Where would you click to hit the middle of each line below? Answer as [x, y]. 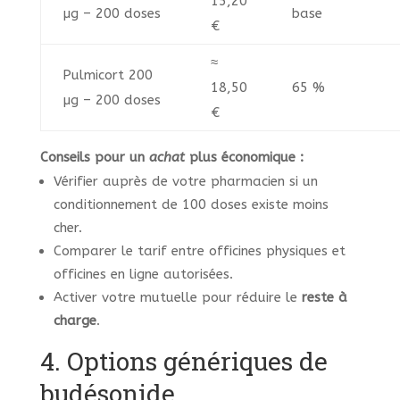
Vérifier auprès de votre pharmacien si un [185, 182]
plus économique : [244, 158]
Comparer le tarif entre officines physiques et [199, 251]
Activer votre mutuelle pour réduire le [177, 298]
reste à [324, 298]
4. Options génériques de [183, 362]
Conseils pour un [94, 158]
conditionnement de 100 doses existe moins [191, 205]
